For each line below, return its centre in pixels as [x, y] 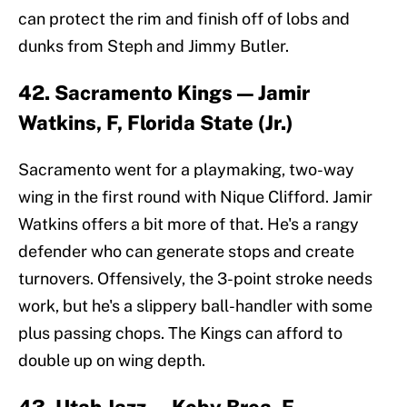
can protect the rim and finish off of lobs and [184, 19]
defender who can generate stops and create [186, 252]
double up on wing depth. [112, 361]
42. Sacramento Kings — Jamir [164, 93]
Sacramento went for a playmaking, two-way [186, 170]
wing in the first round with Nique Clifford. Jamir [195, 197]
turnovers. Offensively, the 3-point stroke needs [195, 279]
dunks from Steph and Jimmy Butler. [154, 46]
